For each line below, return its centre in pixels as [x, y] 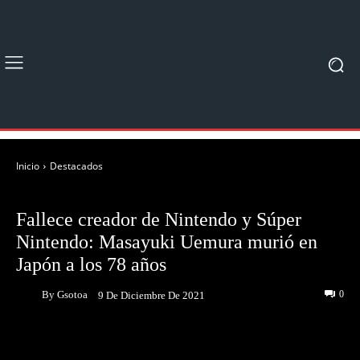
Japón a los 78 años [91, 264]
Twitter [180, 345]
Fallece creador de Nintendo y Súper [159, 219]
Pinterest [277, 345]
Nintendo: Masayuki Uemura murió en [167, 242]
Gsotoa [72, 294]
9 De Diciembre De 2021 [151, 295]
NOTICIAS [110, 195]
